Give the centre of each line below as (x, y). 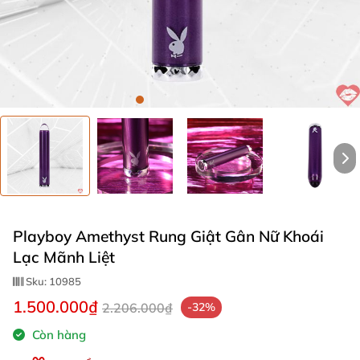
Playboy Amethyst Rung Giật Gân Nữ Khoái (168, 236)
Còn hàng (57, 335)
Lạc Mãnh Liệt (64, 257)
